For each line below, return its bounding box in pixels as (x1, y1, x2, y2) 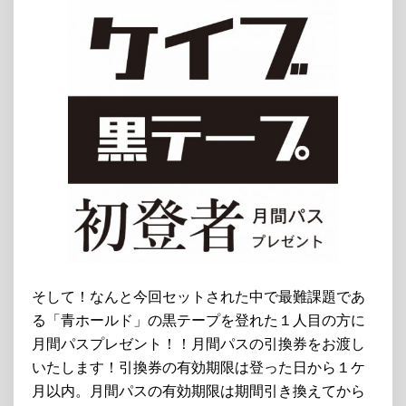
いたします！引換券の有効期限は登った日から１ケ (32, 358, 365, 376)
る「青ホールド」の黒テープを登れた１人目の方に (32, 311, 365, 329)
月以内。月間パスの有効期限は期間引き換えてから (32, 382, 365, 400)
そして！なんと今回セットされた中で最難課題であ (32, 287, 365, 305)
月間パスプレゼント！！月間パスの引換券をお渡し (32, 334, 365, 353)
